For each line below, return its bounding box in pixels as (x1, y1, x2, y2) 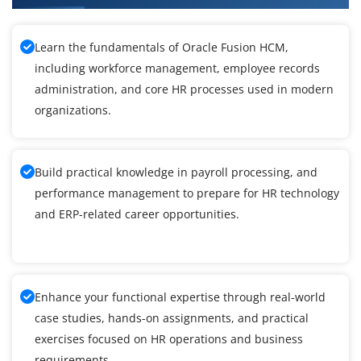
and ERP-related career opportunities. (35, 206, 239, 222)
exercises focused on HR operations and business (35, 331, 303, 347)
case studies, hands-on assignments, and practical (35, 310, 309, 326)
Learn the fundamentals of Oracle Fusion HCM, (35, 39, 288, 56)
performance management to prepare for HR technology (35, 185, 339, 201)
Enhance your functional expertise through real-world (35, 289, 326, 305)
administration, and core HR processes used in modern (35, 81, 334, 98)
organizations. (35, 102, 111, 118)
